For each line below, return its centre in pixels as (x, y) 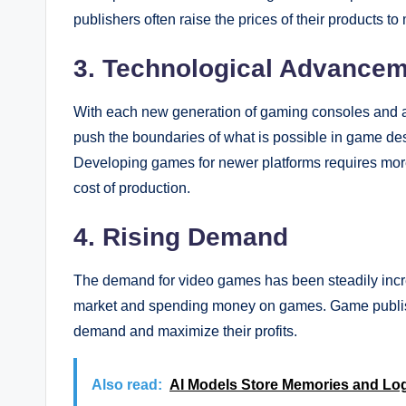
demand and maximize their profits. (185, 331)
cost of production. (132, 188)
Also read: (127, 384)
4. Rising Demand (181, 237)
